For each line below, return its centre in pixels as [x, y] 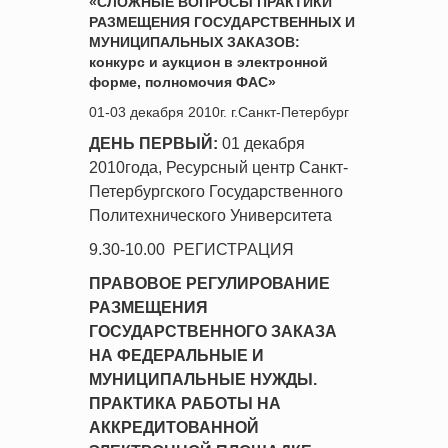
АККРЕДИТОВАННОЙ [174, 427]
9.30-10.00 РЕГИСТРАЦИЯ [191, 249]
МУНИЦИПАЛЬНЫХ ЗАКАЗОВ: [194, 42]
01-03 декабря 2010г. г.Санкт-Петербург [219, 112]
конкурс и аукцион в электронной [208, 62]
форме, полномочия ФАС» [182, 82]
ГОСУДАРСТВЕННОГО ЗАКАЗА [213, 331]
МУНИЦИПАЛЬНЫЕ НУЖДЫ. [203, 379]
